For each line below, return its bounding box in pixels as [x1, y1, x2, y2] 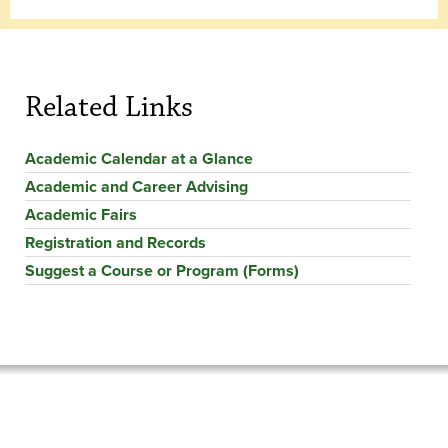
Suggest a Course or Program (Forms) [25, 258, 299, 282]
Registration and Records [25, 230, 206, 254]
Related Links [25, 88, 193, 126]
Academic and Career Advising [25, 174, 248, 198]
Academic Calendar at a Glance [25, 146, 253, 170]
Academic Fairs [25, 202, 137, 226]
